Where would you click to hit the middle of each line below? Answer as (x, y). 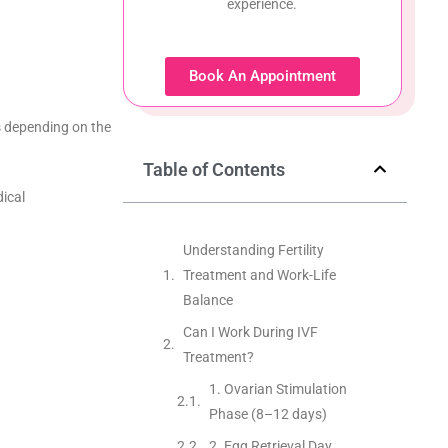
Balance (207, 299)
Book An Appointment (262, 75)
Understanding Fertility (253, 249)
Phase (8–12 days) (267, 413)
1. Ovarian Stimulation (277, 388)
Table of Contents (213, 169)
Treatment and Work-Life (259, 274)
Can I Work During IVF (250, 331)
